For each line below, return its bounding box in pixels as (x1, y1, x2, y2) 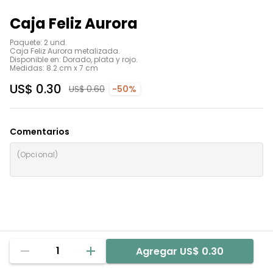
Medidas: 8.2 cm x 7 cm (10, 63, 98, 73)
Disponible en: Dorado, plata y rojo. (10, 54, 138, 65)
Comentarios (10, 126, 69, 138)
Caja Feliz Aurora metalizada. (10, 46, 120, 56)
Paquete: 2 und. (10, 37, 67, 48)
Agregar (136, 244, 178, 258)
